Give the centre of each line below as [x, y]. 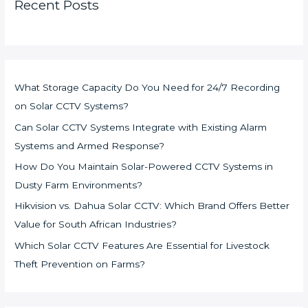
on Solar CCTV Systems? [72, 106]
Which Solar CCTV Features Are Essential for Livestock [142, 245]
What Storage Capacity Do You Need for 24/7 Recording [147, 88]
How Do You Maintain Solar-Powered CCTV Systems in [144, 166]
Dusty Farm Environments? [79, 185]
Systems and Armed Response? [90, 145]
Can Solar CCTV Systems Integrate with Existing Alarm [141, 127]
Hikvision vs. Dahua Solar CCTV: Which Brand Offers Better [152, 206]
